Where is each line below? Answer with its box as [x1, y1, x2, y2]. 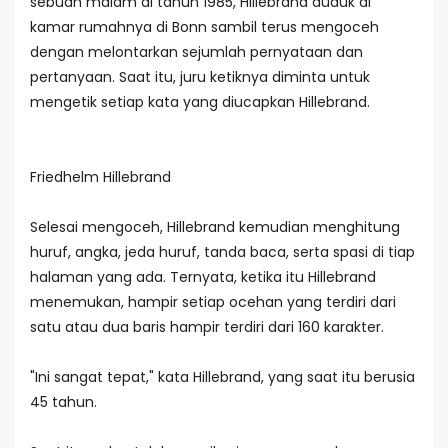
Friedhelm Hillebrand [30, 166, 171, 187]
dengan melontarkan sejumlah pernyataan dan [30, 41, 363, 62]
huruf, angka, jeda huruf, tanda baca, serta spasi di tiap [30, 241, 415, 262]
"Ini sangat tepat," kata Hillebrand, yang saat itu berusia [30, 366, 415, 387]
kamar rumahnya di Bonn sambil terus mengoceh [30, 16, 379, 37]
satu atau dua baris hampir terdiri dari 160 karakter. [30, 316, 384, 337]
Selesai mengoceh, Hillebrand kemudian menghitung [30, 216, 400, 237]
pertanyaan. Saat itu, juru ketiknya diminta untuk [30, 66, 370, 87]
